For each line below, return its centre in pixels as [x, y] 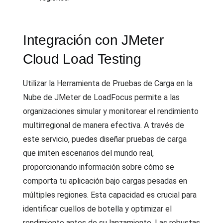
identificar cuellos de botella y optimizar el [97, 209]
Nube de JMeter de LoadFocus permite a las [101, 97]
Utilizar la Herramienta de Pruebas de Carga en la [108, 83]
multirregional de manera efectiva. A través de [104, 125]
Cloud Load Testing [82, 59]
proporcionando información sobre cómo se [99, 167]
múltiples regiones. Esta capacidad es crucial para [110, 195]
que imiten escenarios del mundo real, [88, 153]
